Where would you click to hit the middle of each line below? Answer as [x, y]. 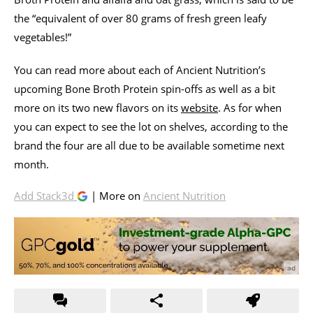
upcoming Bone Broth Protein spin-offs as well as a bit [145, 88]
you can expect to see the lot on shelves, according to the [151, 126]
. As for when [250, 107]
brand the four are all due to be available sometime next [149, 145]
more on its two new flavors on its [97, 107]
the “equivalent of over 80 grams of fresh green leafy [140, 18]
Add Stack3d [45, 195]
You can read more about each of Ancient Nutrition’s [140, 70]
